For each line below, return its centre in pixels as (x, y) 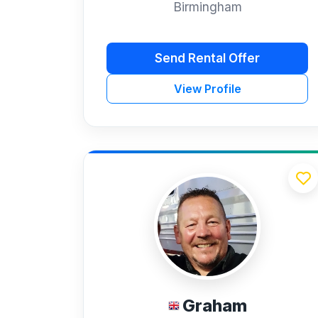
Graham (214, 306)
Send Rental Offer (207, 58)
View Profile (207, 89)
